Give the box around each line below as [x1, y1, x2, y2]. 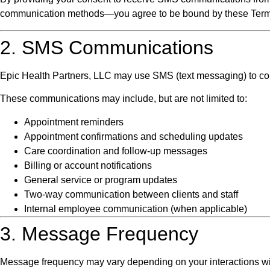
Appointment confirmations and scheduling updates [24, 131, 243, 142]
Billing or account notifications [24, 160, 152, 171]
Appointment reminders [24, 116, 124, 127]
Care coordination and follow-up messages [24, 145, 207, 156]
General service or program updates [24, 174, 177, 185]
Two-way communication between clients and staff [24, 189, 238, 199]
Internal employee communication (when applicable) [24, 203, 247, 214]
